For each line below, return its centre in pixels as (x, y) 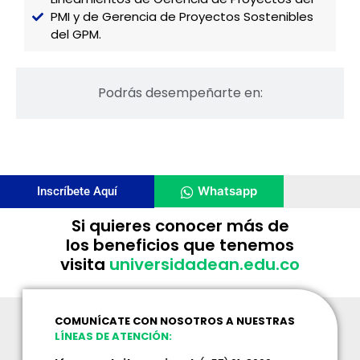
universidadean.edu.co (205, 264)
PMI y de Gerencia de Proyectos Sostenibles (182, 16)
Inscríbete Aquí (77, 191)
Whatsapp (227, 191)
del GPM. (76, 34)
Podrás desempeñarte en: (180, 93)
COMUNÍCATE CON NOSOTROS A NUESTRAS (175, 321)
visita (85, 264)
